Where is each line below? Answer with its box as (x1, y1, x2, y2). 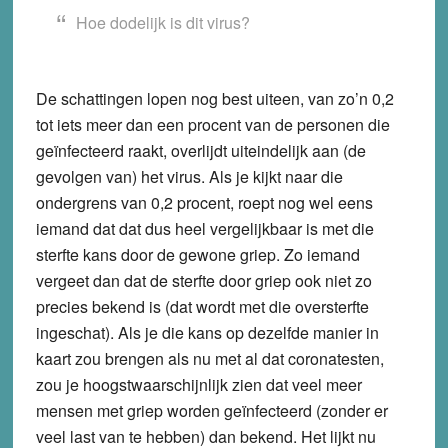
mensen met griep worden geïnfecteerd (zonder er (35, 398, 388, 422)
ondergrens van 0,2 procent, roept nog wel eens (35, 190, 373, 214)
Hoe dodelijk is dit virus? (75, 10, 250, 34)
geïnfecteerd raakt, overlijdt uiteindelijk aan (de (35, 138, 366, 162)
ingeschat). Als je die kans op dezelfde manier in (35, 320, 379, 344)
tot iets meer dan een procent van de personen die (35, 112, 390, 136)
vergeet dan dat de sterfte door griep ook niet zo (35, 268, 372, 292)
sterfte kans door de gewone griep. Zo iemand (35, 242, 360, 266)
